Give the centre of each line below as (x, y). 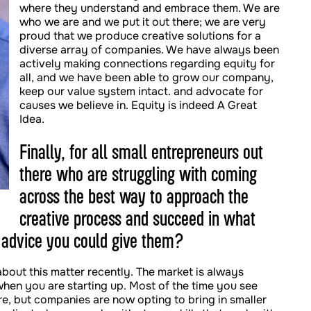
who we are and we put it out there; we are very (143, 22)
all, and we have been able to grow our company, (146, 77)
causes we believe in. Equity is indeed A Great (138, 105)
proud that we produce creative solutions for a (140, 36)
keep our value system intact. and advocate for (141, 91)
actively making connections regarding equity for (147, 64)
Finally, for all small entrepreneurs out (141, 151)
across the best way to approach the (134, 196)
